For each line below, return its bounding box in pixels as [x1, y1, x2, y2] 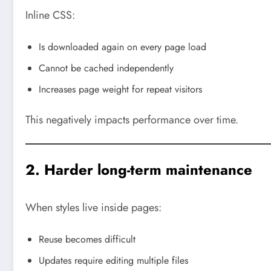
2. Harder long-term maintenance [25, 159, 252, 181]
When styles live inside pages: [25, 200, 162, 216]
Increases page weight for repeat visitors [39, 82, 202, 96]
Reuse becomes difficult [39, 232, 135, 246]
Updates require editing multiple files [39, 253, 188, 267]
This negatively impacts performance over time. [25, 111, 238, 128]
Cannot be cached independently [39, 60, 174, 75]
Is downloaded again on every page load [39, 39, 206, 54]
